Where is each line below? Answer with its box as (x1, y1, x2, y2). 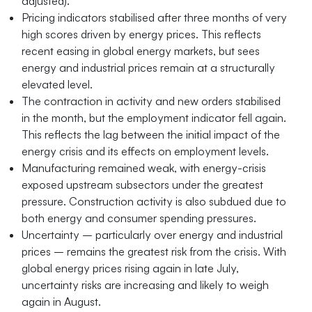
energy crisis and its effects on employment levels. (22, 144, 270, 158)
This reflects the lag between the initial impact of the (22, 127, 281, 141)
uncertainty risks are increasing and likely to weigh (22, 278, 270, 292)
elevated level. (22, 77, 93, 91)
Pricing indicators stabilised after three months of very (22, 10, 288, 24)
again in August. (22, 295, 102, 309)
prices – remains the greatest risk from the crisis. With (22, 244, 287, 258)
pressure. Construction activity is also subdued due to (22, 194, 287, 208)
